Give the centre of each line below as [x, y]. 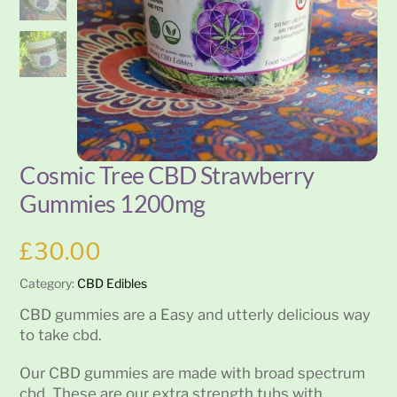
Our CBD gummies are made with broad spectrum [193, 373]
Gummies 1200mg [113, 204]
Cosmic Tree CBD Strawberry [167, 175]
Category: [49, 284]
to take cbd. [61, 335]
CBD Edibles [113, 284]
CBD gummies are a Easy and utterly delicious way [195, 314]
